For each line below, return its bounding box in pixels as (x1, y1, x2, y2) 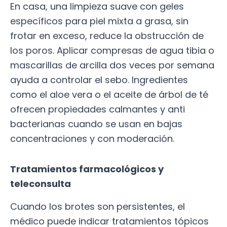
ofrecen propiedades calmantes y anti (10, 102, 185, 116)
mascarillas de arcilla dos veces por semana (10, 58, 214, 71)
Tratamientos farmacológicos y (10, 163, 164, 176)
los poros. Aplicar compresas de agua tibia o (10, 44, 214, 57)
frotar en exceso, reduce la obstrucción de (10, 29, 204, 42)
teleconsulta (10, 177, 75, 191)
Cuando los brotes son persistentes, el (10, 200, 185, 213)
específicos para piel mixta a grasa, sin (10, 14, 188, 27)
